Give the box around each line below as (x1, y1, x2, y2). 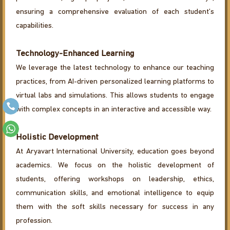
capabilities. (16, 22, 54, 30)
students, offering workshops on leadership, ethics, (16, 176, 214, 184)
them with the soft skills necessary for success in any (16, 203, 214, 212)
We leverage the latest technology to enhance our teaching (16, 64, 214, 72)
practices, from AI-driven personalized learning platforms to (16, 78, 214, 86)
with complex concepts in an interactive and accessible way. (16, 106, 212, 114)
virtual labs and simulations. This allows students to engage (16, 92, 214, 100)
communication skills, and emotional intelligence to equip (16, 189, 214, 198)
